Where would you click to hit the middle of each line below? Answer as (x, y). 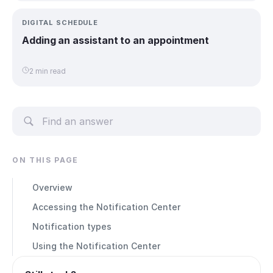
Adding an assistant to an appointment (116, 40)
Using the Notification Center (96, 246)
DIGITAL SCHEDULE (60, 22)
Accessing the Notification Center (106, 207)
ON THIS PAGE (46, 160)
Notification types (72, 226)
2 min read (48, 71)
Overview (52, 187)
